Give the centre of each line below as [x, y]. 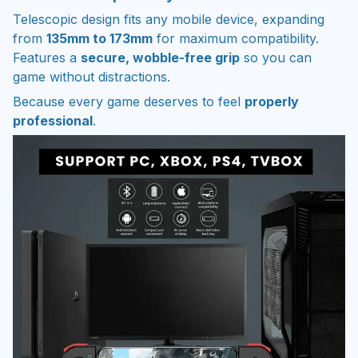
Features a [47, 58]
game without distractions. [91, 77]
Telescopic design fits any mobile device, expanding [169, 20]
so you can [276, 58]
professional [53, 120]
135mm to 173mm [99, 39]
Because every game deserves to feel [129, 101]
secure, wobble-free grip [160, 58]
